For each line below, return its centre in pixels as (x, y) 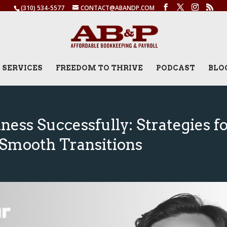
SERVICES (22, 68)
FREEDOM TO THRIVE (99, 68)
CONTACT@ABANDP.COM (118, 8)
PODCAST (175, 68)
